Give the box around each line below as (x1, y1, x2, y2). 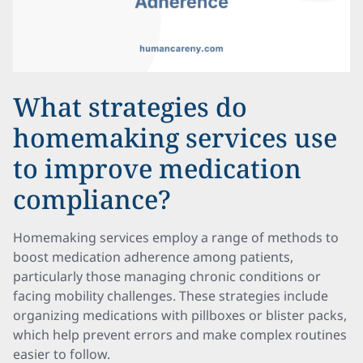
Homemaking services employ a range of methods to (13, 228, 339, 246)
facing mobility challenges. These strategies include (13, 287, 328, 305)
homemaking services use (13, 120, 337, 155)
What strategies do (13, 89, 247, 124)
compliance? (13, 181, 171, 216)
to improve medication (13, 151, 301, 186)
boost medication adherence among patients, (13, 248, 293, 266)
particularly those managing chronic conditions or (13, 267, 321, 285)
